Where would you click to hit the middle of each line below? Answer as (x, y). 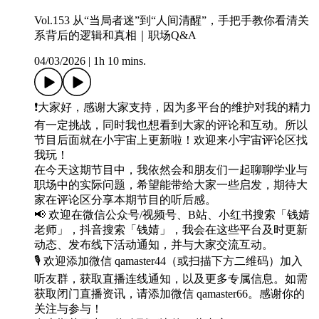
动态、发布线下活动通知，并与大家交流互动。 (154, 245)
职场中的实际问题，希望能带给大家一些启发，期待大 (171, 185)
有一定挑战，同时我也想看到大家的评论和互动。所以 (171, 125)
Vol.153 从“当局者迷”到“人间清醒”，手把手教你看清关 (172, 21)
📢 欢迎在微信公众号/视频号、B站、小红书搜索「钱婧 (172, 215)
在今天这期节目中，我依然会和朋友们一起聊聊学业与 (171, 170)
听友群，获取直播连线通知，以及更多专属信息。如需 (171, 279)
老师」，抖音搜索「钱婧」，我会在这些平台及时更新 (171, 230)
